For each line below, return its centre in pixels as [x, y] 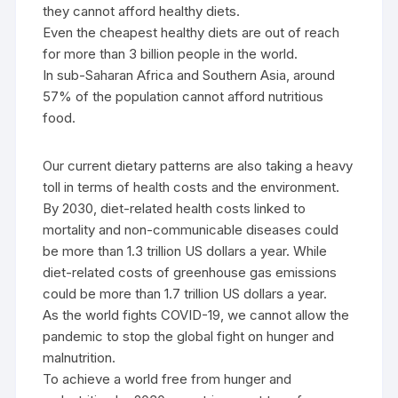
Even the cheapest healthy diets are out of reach [191, 32]
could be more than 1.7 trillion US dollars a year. [185, 294]
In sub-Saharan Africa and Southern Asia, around [189, 75]
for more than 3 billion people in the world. [171, 54]
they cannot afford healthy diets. [142, 11]
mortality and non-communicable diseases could [191, 230]
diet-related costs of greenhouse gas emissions [190, 272]
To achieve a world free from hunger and [167, 379]
